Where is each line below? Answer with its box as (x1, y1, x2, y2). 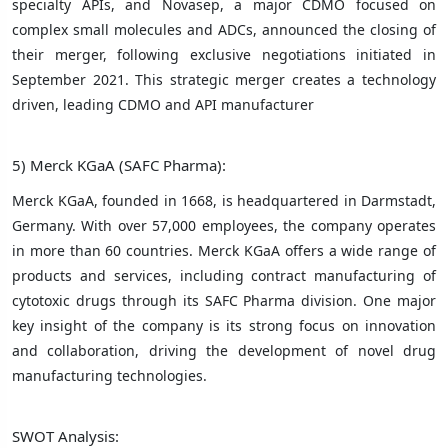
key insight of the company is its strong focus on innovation (12, 315, 436, 335)
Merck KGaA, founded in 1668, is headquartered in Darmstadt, (12, 190, 436, 210)
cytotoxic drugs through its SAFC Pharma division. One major (12, 290, 436, 310)
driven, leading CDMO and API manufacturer (12, 94, 314, 114)
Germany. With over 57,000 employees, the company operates (12, 215, 436, 235)
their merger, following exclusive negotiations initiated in (12, 44, 436, 64)
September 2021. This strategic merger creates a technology (12, 69, 436, 89)
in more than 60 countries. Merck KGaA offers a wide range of (12, 240, 436, 260)
